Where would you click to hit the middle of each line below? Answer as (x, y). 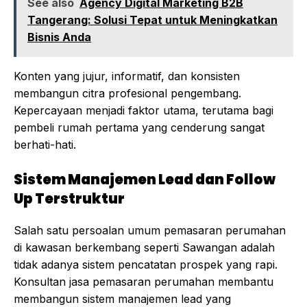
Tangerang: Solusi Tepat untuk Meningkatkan (152, 20)
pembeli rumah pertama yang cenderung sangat (139, 128)
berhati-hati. (45, 145)
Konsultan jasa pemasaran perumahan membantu (144, 282)
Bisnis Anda (59, 37)
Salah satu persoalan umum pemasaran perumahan (150, 231)
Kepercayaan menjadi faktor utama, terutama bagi (144, 111)
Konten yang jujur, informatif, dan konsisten (127, 76)
